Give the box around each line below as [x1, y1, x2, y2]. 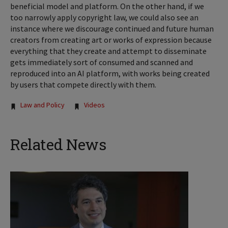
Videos [84, 100, 105, 109]
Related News [10, 134, 106, 154]
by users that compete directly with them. [10, 79, 156, 90]
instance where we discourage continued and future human [10, 23, 214, 34]
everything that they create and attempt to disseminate [10, 45, 207, 56]
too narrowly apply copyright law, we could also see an [10, 12, 198, 22]
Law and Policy [20, 100, 65, 109]
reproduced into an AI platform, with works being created [10, 68, 210, 78]
